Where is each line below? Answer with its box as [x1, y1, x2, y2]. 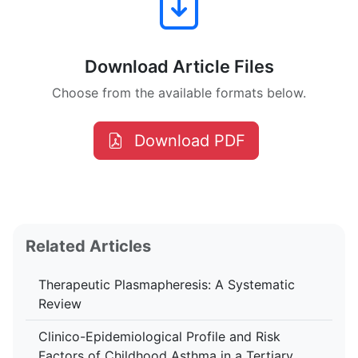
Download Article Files [84, 56, 274, 77]
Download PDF [133, 131, 245, 150]
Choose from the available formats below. [52, 85, 306, 101]
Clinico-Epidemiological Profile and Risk [38, 328, 280, 344]
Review [38, 296, 82, 312]
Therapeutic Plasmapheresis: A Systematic [38, 276, 295, 292]
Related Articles [26, 237, 151, 256]
